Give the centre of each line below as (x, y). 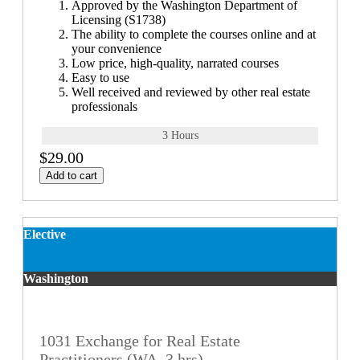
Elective (45, 234)
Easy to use (100, 77)
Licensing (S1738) (119, 19)
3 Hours (180, 135)
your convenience (117, 48)
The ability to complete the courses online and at (194, 34)
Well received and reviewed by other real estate (191, 92)
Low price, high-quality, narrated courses (175, 63)
